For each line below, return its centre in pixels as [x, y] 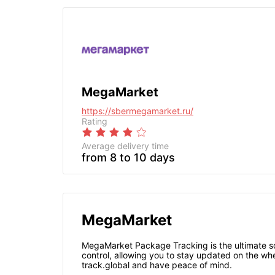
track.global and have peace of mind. [157, 265]
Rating [95, 121]
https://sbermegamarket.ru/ [137, 111]
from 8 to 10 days [128, 157]
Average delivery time [125, 146]
